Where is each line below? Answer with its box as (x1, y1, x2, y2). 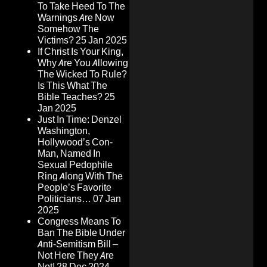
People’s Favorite (38, 182, 111, 194)
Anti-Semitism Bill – (38, 238, 118, 250)
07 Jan (93, 193, 121, 205)
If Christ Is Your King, (38, 46, 123, 58)
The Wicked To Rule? (38, 69, 127, 80)
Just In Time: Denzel (38, 114, 122, 126)
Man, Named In (38, 148, 101, 160)
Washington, (38, 125, 90, 137)
